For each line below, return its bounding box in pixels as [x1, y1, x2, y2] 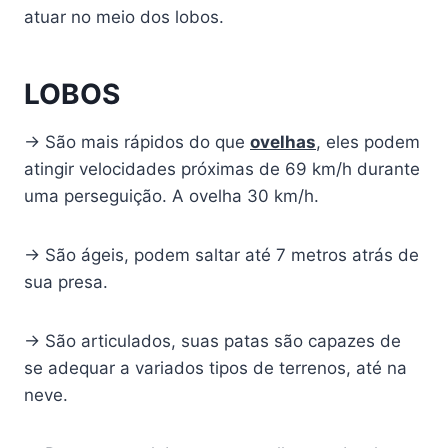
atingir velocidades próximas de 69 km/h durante [24, 159, 420, 180]
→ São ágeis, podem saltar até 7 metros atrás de [24, 245, 419, 266]
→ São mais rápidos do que [24, 132, 250, 153]
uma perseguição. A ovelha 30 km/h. [24, 186, 319, 207]
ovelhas [250, 132, 316, 153]
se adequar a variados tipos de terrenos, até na [24, 358, 407, 379]
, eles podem [316, 132, 420, 153]
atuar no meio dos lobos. [24, 7, 224, 28]
